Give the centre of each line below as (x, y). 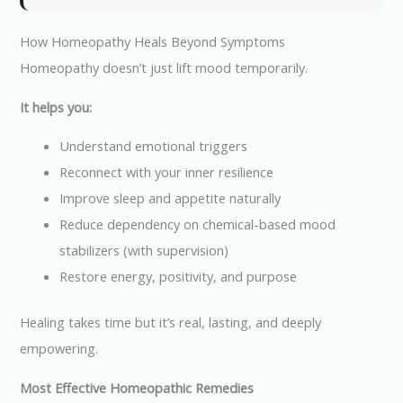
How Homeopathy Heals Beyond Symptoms (153, 42)
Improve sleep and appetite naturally (170, 198)
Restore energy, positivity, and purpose (179, 277)
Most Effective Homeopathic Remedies (137, 387)
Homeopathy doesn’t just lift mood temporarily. (164, 68)
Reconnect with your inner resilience (167, 172)
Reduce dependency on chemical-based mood (198, 224)
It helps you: (56, 107)
